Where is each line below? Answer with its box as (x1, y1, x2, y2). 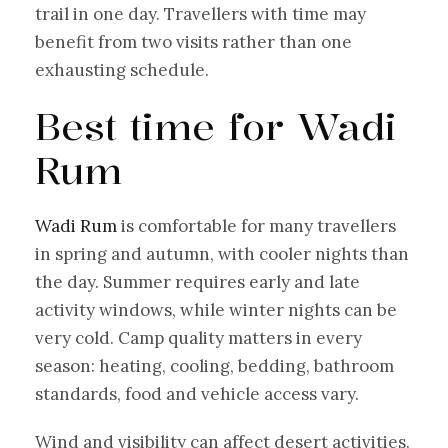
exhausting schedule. (35, 58, 209, 81)
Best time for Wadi (35, 100, 397, 151)
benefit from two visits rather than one (35, 30, 352, 53)
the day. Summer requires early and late (35, 270, 360, 293)
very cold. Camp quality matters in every (35, 326, 362, 349)
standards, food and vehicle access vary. (35, 382, 359, 405)
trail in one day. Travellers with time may (35, 2, 366, 25)
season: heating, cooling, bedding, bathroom (35, 354, 394, 377)
